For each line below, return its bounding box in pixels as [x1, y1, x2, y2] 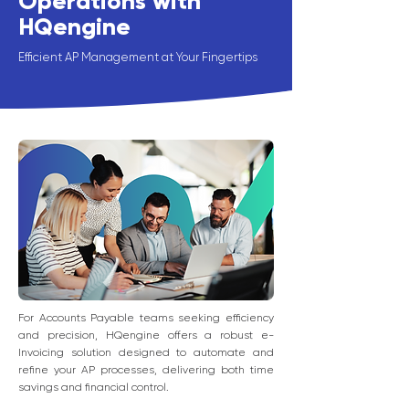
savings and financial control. [18, 381, 169, 393]
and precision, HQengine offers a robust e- [18, 329, 274, 341]
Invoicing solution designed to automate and [18, 346, 274, 359]
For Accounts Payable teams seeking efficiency [18, 311, 274, 324]
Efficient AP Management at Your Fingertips [18, 50, 257, 64]
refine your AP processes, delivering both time [18, 363, 274, 376]
